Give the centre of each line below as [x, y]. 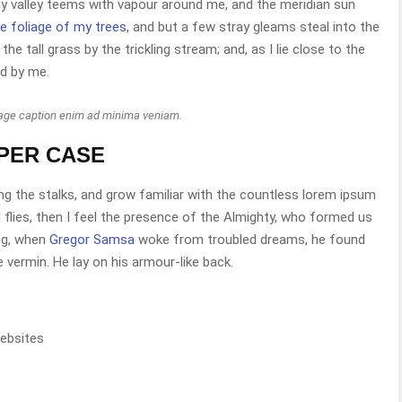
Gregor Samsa [92, 240]
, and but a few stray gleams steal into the [253, 26]
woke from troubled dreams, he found [250, 240]
